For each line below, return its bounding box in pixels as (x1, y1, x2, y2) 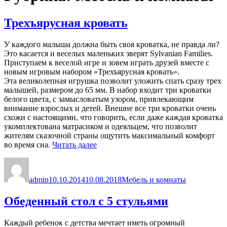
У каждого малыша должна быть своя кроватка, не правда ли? (4, 40, 219, 49)
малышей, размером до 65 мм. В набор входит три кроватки (4, 85, 211, 94)
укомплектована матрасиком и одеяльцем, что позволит (4, 122, 197, 131)
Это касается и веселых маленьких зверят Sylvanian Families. (4, 49, 213, 58)
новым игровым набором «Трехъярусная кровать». (4, 67, 179, 76)
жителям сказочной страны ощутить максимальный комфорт (4, 131, 215, 140)
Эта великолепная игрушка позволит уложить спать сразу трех (4, 76, 221, 85)
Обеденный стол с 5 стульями (4, 194, 168, 208)
